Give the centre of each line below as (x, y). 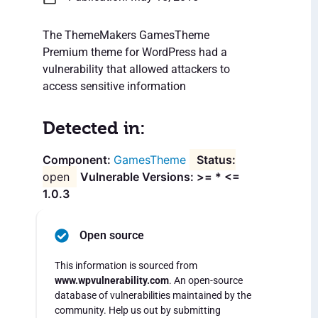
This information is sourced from (126, 266)
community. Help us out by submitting (138, 311)
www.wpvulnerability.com (112, 281)
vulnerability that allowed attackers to (136, 70)
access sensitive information (114, 87)
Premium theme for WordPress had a (135, 53)
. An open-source (206, 281)
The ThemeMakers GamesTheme (126, 35)
